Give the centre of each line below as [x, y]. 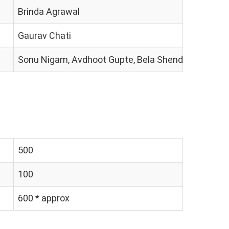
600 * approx [44, 198]
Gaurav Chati [44, 36]
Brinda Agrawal [49, 12]
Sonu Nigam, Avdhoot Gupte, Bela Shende [103, 60]
